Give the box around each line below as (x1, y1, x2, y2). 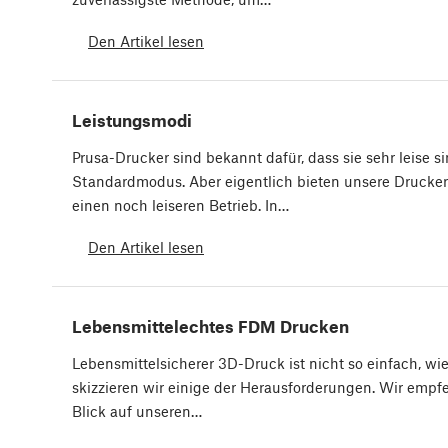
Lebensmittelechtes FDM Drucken (72, 316, 349, 337)
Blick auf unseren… (72, 402, 202, 421)
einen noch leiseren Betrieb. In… (72, 196, 289, 215)
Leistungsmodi (72, 110, 192, 131)
